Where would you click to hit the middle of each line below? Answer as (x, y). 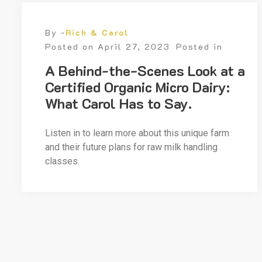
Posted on (71, 46)
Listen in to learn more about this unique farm (137, 133)
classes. (62, 161)
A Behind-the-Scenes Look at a (145, 70)
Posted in (199, 46)
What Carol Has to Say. (118, 103)
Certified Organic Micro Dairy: (137, 87)
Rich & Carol (97, 32)
